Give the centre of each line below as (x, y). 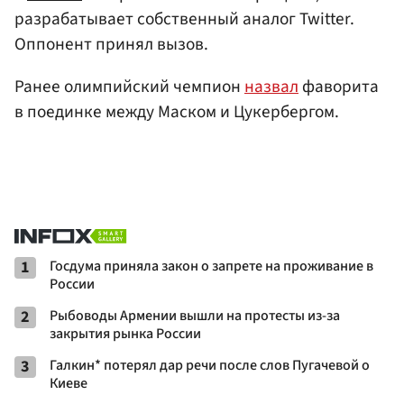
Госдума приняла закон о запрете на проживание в (211, 266)
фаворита (339, 86)
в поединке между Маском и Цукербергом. (177, 111)
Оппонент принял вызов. (111, 44)
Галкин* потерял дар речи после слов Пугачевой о (210, 365)
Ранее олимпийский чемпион (129, 86)
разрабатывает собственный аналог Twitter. (184, 18)
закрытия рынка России (125, 333)
